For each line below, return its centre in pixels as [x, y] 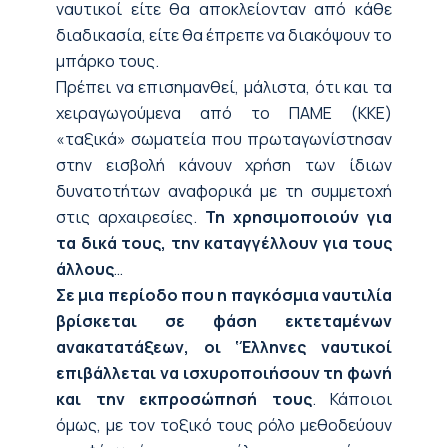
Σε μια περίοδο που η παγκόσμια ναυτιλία [224, 295]
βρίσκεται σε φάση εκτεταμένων [224, 321]
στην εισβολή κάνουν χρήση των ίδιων [224, 165]
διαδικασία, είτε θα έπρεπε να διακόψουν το [224, 35]
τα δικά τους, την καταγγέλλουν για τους [224, 243]
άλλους [85, 269]
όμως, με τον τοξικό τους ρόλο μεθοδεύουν [224, 425]
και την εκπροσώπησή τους [184, 399]
